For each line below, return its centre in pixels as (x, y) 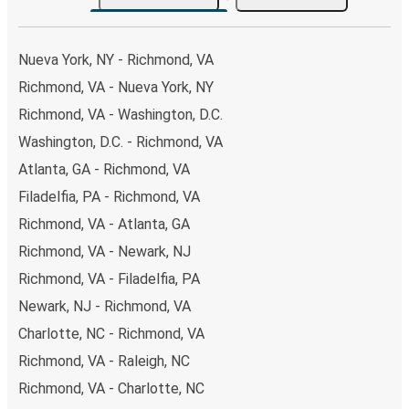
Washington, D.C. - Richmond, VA (121, 142)
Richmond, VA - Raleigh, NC (104, 361)
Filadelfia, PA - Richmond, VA (109, 196)
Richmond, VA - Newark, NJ (105, 251)
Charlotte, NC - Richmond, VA (111, 333)
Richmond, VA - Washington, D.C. (121, 114)
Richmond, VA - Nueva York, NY (116, 87)
